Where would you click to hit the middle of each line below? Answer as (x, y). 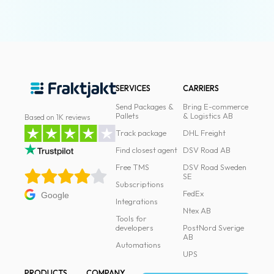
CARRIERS (201, 88)
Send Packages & (145, 106)
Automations (139, 245)
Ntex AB (197, 210)
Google (55, 195)
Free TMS (133, 167)
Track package (141, 133)
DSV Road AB (206, 150)
